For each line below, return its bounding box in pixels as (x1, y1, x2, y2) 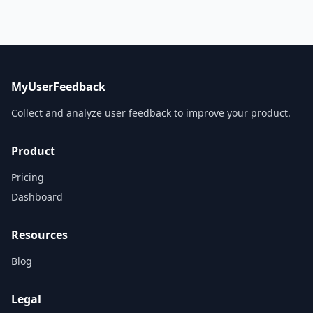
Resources (11, 226, 68, 242)
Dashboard (11, 189, 63, 203)
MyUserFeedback (11, 78, 105, 94)
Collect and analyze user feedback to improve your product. (11, 105, 291, 119)
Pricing (11, 170, 44, 184)
